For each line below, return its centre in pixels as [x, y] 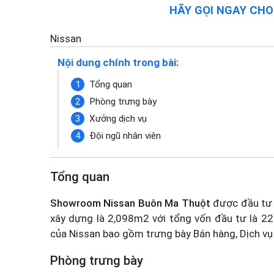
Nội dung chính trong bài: [118, 62]
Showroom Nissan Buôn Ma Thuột [130, 203]
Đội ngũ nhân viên [125, 135]
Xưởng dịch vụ [118, 118]
